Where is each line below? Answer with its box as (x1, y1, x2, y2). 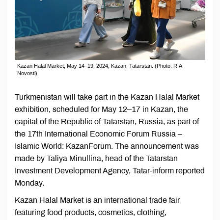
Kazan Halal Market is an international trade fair (15, 196, 180, 205)
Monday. (15, 179, 44, 188)
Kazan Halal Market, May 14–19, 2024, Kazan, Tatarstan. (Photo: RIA (17, 63, 182, 69)
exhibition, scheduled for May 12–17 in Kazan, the (15, 105, 188, 114)
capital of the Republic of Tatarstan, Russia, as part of (15, 117, 199, 126)
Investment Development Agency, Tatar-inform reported (15, 166, 205, 175)
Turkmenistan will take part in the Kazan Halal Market (15, 93, 199, 102)
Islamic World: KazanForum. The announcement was (15, 142, 199, 151)
